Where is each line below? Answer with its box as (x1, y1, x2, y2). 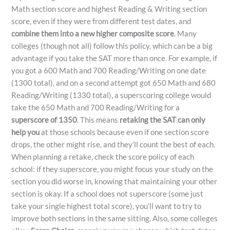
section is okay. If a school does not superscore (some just (11, 189, 204, 198)
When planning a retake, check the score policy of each (11, 152, 195, 161)
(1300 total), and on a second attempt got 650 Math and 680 (11, 78, 216, 87)
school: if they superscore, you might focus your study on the (11, 164, 214, 174)
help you (11, 127, 40, 137)
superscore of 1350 (11, 115, 78, 124)
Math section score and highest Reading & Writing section (11, 4, 207, 13)
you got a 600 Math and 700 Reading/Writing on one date (11, 66, 206, 75)
